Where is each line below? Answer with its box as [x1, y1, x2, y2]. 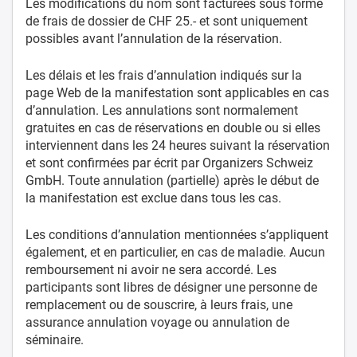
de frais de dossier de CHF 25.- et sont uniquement [25, 13, 308, 29]
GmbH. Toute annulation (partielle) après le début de [25, 172, 319, 188]
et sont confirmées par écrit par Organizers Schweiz [25, 155, 313, 171]
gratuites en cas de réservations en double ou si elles [25, 120, 320, 135]
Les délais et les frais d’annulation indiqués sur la [25, 67, 302, 83]
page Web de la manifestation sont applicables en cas [25, 84, 329, 100]
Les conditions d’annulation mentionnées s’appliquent [25, 226, 328, 242]
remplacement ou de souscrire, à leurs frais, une [25, 296, 292, 312]
